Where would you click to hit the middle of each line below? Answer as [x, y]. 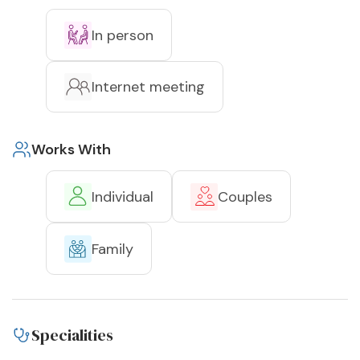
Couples [245, 196]
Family [112, 249]
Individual [123, 196]
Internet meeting [148, 87]
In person [123, 35]
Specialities [72, 335]
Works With [71, 150]
